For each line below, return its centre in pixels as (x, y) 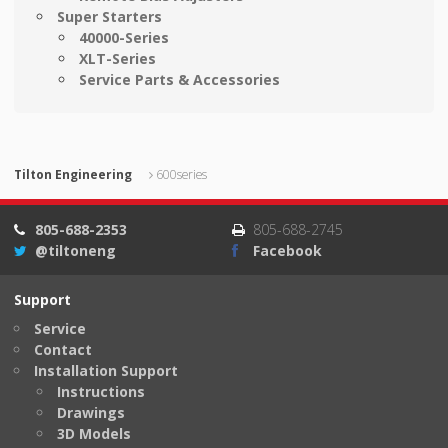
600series (181, 174)
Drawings (90, 413)
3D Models (93, 434)
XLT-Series (118, 59)
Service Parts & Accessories (180, 80)
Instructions (100, 392)
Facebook (287, 250)
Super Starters (109, 17)
